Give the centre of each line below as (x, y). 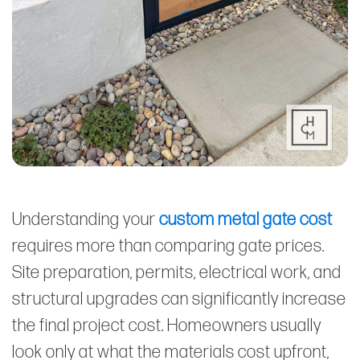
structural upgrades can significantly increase (179, 299)
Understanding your (86, 219)
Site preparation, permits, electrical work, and (177, 272)
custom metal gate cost (246, 219)
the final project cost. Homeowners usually (167, 325)
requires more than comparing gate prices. (168, 246)
